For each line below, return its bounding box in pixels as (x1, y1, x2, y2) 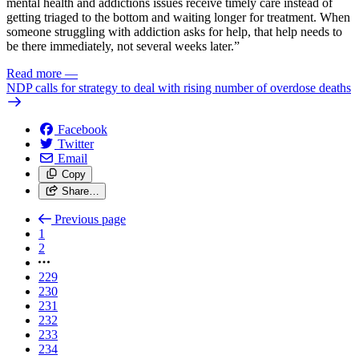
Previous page (54, 212, 126, 226)
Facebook (58, 122, 107, 136)
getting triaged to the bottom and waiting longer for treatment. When (6, 10, 350, 24)
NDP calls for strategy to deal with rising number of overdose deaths (6, 80, 351, 95)
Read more (6, 66, 62, 80)
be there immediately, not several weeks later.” (6, 38, 240, 53)
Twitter (58, 136, 94, 151)
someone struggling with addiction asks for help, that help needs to (6, 24, 342, 38)
